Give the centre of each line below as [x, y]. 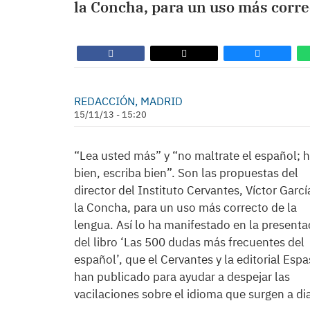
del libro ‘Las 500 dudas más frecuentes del [189, 242]
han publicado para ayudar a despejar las [182, 277]
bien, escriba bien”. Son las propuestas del [186, 173]
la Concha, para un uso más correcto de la [185, 208]
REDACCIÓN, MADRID [128, 101]
